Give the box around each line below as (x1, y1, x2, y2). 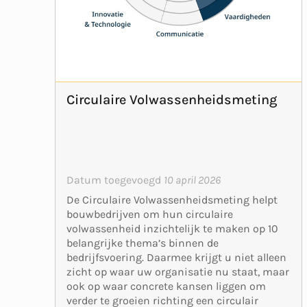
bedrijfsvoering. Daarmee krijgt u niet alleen (66, 250, 286, 264)
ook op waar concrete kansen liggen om (66, 279, 266, 293)
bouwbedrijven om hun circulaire (66, 207, 233, 221)
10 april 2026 (164, 173, 221, 186)
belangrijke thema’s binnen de (66, 236, 219, 249)
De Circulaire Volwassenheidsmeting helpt (66, 193, 278, 206)
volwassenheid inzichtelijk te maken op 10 (66, 221, 278, 235)
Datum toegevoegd (66, 173, 164, 186)
